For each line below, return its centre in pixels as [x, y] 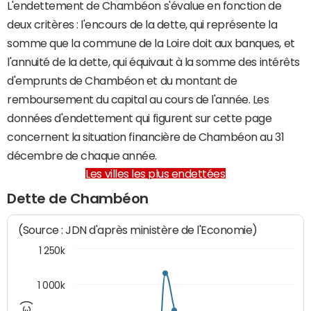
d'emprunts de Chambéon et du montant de [122, 81]
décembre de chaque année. [82, 155]
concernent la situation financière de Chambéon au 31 [146, 137]
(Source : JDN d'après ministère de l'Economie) [138, 230]
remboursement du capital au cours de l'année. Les [138, 99]
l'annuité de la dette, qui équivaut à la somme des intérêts [153, 62]
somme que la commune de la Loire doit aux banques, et [151, 43]
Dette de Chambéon [78, 199]
